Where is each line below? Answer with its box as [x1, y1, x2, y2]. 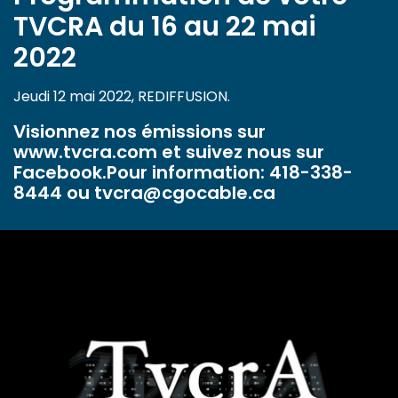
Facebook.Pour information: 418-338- [13, 160, 353, 186]
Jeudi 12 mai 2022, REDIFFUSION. [13, 86, 230, 107]
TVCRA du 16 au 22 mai [13, 8, 316, 46]
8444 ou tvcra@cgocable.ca [13, 180, 275, 206]
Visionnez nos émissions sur [13, 119, 266, 145]
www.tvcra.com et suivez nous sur [13, 139, 324, 165]
